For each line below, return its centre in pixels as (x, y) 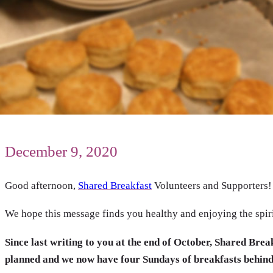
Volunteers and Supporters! (212, 185)
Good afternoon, (41, 185)
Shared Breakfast (115, 185)
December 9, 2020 (61, 152)
